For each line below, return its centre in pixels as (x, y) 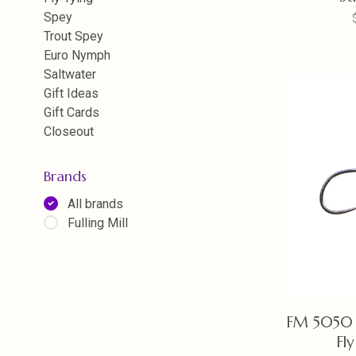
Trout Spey (74, 36)
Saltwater (70, 74)
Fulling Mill (98, 223)
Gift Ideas (71, 93)
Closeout (69, 132)
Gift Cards (72, 112)
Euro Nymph (77, 55)
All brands (95, 204)
